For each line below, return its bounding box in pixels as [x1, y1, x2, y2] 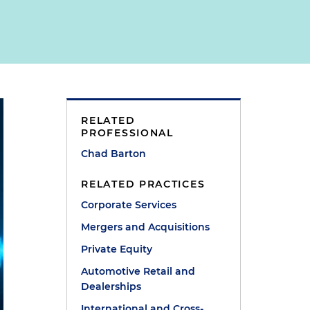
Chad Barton [81, 147, 147, 160]
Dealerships [81, 280, 142, 293]
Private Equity [81, 243, 153, 255]
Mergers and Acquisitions [81, 221, 210, 233]
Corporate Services [81, 199, 177, 211]
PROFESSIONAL [81, 127, 174, 139]
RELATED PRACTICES [81, 178, 206, 190]
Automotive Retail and [81, 265, 196, 277]
